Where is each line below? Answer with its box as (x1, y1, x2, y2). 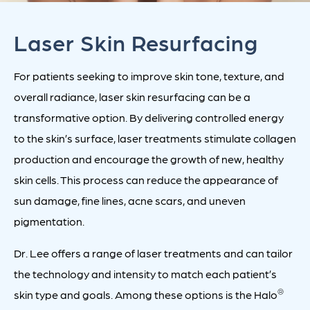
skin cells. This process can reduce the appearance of (14, 172, 278, 188)
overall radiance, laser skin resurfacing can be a (14, 89, 250, 104)
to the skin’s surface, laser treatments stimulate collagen (14, 131, 296, 146)
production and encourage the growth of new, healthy (14, 152, 284, 167)
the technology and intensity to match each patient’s (14, 266, 277, 282)
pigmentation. (14, 214, 84, 229)
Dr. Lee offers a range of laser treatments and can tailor (14, 246, 293, 261)
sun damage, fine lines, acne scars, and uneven (14, 193, 246, 208)
